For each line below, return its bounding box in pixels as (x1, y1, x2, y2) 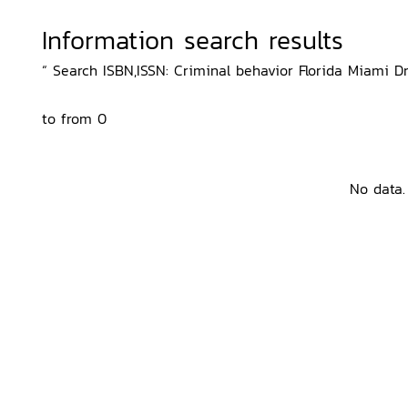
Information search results (42, 21, 343, 59)
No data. (349, 178, 405, 199)
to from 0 (42, 107, 107, 129)
